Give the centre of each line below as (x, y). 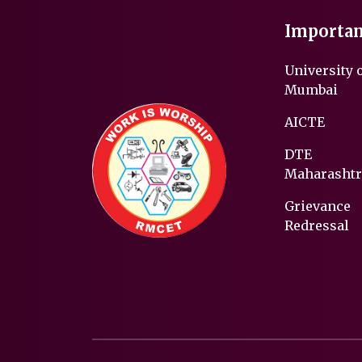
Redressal (317, 225)
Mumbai (311, 90)
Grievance (318, 206)
